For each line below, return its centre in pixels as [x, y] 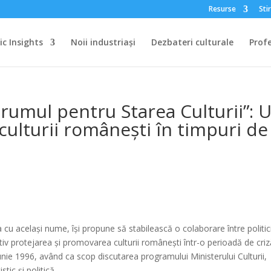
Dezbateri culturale [192, 42]
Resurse [222, 9]
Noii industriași [103, 42]
